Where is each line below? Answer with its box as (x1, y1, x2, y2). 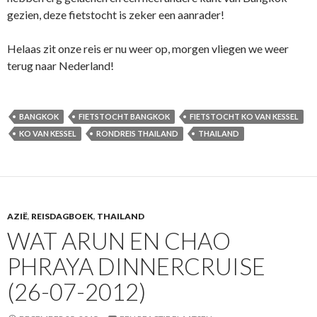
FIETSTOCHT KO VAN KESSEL (190, 111, 299, 121)
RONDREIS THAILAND (96, 128, 178, 138)
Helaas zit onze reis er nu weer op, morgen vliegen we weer (7, 41, 289, 55)
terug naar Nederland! (7, 58, 114, 72)
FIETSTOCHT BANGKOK (79, 111, 170, 121)
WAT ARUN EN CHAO (7, 226, 231, 255)
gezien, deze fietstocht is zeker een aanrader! (7, 7, 224, 21)
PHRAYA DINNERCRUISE (7, 251, 265, 280)
